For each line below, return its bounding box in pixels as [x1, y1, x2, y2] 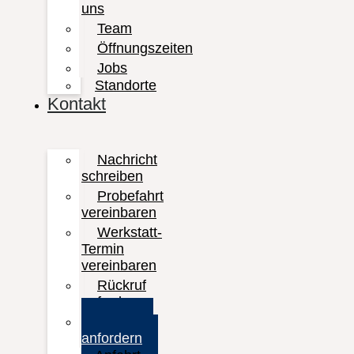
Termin [81, 241, 124, 257]
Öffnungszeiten [97, 40, 193, 56]
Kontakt [47, 94, 106, 114]
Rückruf [97, 277, 146, 293]
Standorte [95, 77, 156, 93]
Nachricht [97, 152, 157, 168]
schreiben [81, 168, 143, 184]
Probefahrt [97, 188, 164, 204]
